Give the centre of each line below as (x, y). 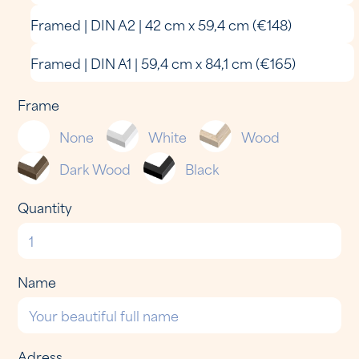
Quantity (45, 206)
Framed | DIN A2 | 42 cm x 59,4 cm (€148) (161, 24)
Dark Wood (95, 168)
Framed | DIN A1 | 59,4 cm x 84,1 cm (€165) (163, 62)
